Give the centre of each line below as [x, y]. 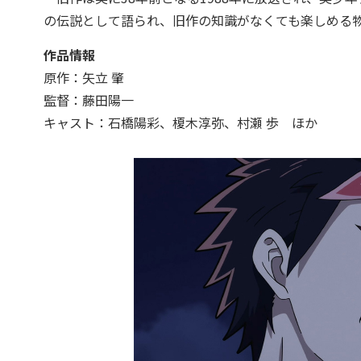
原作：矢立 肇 [83, 77]
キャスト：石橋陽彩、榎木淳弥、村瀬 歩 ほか [180, 122]
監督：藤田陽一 [88, 100]
